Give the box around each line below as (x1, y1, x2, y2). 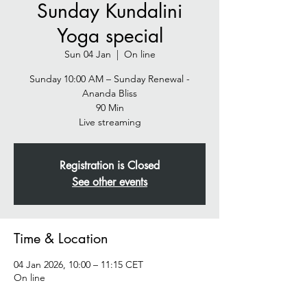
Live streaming (78, 116, 141, 128)
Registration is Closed (60, 158, 160, 173)
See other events (72, 175, 147, 189)
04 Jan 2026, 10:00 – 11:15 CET (14, 258, 143, 271)
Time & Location (14, 230, 108, 247)
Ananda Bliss (82, 87, 137, 99)
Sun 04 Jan (64, 48, 111, 60)
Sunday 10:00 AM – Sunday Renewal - (29, 73, 190, 85)
